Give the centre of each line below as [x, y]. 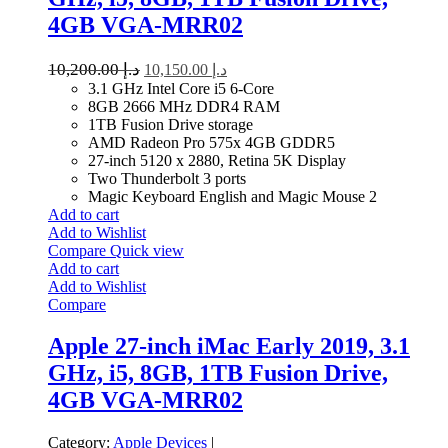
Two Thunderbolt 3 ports [167, 178]
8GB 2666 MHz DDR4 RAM [184, 106]
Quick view [147, 250]
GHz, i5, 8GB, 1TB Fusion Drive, [218, 373]
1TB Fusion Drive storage [170, 124]
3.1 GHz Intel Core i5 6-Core [181, 88]
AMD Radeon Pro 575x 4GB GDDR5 [211, 142]
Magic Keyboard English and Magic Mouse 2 [232, 196]
